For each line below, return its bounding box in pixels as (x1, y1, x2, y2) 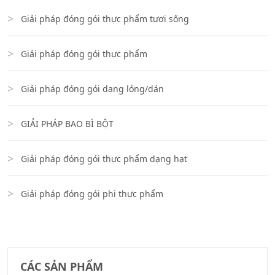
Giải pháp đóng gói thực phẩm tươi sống (21, 12, 189, 25)
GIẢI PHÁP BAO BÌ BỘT (21, 117, 114, 130)
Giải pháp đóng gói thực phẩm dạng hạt (21, 152, 187, 165)
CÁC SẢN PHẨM (20, 258, 103, 274)
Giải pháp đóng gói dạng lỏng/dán (21, 82, 164, 95)
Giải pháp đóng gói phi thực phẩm (21, 187, 163, 199)
